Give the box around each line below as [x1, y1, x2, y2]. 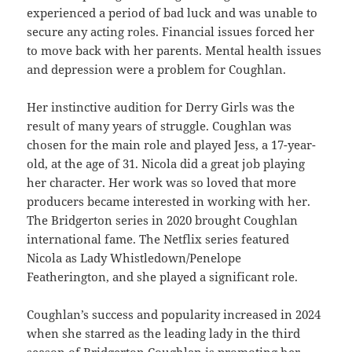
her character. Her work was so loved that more [27, 174, 297, 190]
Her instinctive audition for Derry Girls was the [27, 98, 295, 115]
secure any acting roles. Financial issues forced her [27, 23, 315, 39]
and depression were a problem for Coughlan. [27, 60, 287, 77]
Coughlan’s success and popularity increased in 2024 [27, 306, 321, 322]
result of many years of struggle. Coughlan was [27, 117, 292, 134]
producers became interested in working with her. [27, 192, 311, 209]
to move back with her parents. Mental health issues [27, 42, 322, 58]
